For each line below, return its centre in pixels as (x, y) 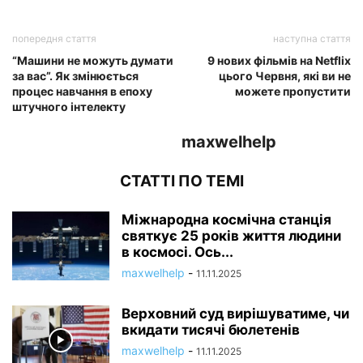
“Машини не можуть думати (93, 60)
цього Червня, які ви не (285, 76)
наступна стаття (312, 38)
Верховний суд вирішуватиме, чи (235, 314)
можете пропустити (293, 91)
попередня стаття (54, 38)
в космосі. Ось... (177, 252)
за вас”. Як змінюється (75, 76)
